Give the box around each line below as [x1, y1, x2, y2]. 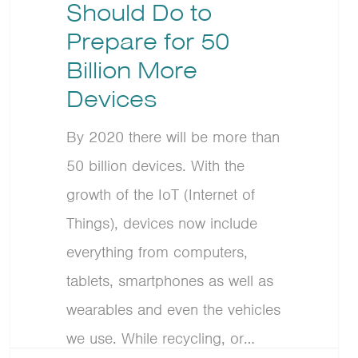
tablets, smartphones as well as [66, 271, 274, 291]
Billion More [66, 56, 198, 85]
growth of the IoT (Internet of [66, 185, 256, 205]
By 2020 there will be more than [66, 127, 280, 147]
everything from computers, [66, 242, 249, 262]
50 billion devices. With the [66, 156, 245, 176]
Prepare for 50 [66, 27, 230, 56]
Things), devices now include [66, 213, 258, 233]
